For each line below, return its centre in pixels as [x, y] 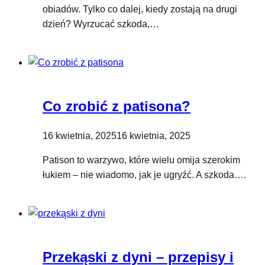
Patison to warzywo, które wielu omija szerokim [141, 160]
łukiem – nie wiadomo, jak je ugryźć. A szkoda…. [144, 175]
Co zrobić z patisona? [117, 106]
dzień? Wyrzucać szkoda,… [101, 24]
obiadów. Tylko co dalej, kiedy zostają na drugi [140, 9]
